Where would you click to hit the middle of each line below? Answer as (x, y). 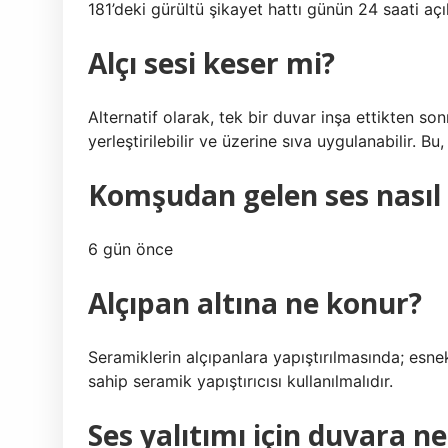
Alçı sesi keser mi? (211, 63)
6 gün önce (130, 249)
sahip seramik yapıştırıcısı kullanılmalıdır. (240, 381)
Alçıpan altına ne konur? (255, 303)
